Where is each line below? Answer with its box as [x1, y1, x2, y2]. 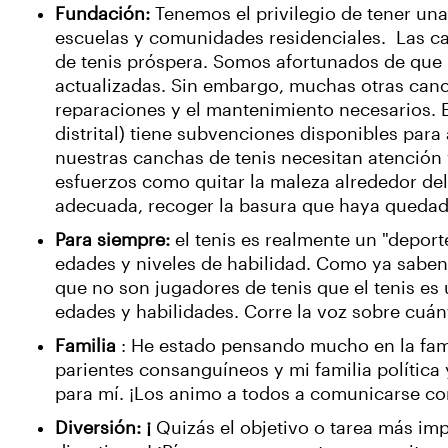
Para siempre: [55, 230, 170, 250]
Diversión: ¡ [55, 418, 151, 438]
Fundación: [55, 4, 150, 24]
